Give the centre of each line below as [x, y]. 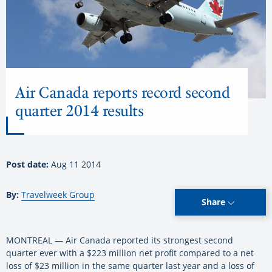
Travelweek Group [58, 195]
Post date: [29, 165]
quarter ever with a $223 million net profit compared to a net [130, 253]
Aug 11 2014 [76, 165]
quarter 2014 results [79, 111]
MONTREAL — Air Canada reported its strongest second [120, 240]
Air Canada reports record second [122, 93]
